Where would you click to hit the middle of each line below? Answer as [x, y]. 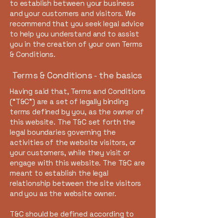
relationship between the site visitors [76, 183]
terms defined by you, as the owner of [77, 112]
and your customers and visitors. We [73, 13]
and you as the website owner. [64, 193]
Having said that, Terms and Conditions [78, 91]
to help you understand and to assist [74, 34]
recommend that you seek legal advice [77, 24]
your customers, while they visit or [70, 153]
